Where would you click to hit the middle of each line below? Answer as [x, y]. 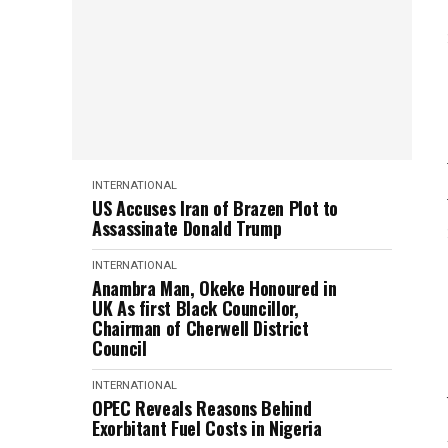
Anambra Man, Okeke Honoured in [214, 287]
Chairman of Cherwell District [200, 327]
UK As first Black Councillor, [195, 307]
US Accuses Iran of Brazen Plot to [215, 207]
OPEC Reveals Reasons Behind [202, 407]
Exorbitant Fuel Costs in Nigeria [207, 427]
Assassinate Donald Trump [187, 227]
